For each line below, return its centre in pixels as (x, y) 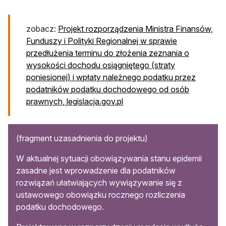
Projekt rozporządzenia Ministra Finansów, (135, 29)
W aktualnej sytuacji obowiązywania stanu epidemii (109, 158)
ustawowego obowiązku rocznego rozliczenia (101, 194)
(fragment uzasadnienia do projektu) (82, 138)
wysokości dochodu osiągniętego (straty (101, 65)
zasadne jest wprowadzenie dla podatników (96, 170)
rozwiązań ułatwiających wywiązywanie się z (99, 182)
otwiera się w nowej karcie (171, 101)
